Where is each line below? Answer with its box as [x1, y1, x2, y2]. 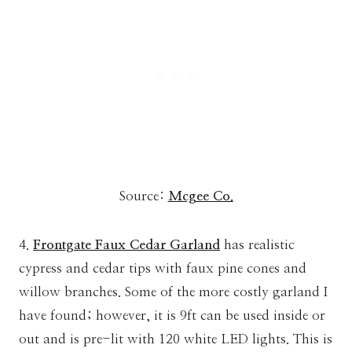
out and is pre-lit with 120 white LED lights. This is [19, 332, 332, 346]
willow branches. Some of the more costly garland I [19, 285, 328, 299]
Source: [119, 189, 168, 203]
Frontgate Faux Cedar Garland [33, 238, 220, 252]
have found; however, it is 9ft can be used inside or [19, 309, 325, 323]
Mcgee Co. [167, 189, 233, 203]
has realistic [220, 238, 295, 252]
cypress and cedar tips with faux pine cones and [19, 262, 306, 276]
